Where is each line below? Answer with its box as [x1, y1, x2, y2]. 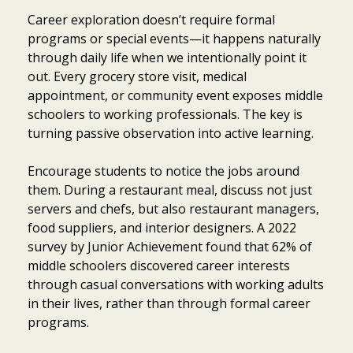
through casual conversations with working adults [28, 275, 324, 293]
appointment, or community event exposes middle [28, 86, 323, 104]
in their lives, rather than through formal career [28, 294, 310, 312]
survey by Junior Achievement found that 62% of [28, 237, 312, 255]
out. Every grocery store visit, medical [28, 67, 247, 85]
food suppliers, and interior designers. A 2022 [28, 218, 296, 236]
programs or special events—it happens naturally [28, 29, 321, 47]
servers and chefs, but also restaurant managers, [28, 199, 319, 217]
